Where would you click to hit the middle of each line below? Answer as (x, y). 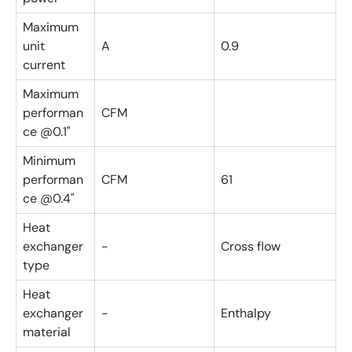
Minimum (49, 160)
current (44, 64)
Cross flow (251, 246)
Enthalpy (246, 313)
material (47, 332)
